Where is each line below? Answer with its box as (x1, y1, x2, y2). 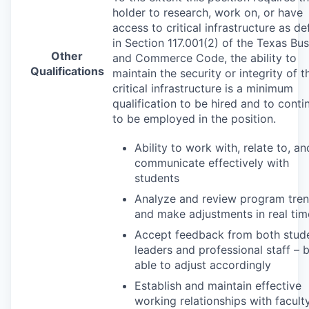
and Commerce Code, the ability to (112, 50, 297, 65)
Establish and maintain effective (134, 278, 301, 292)
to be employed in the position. (112, 111, 276, 126)
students (134, 170, 179, 185)
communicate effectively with (134, 155, 289, 170)
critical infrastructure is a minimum (112, 81, 293, 95)
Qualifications (30, 63, 104, 78)
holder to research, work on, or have (112, 5, 303, 19)
